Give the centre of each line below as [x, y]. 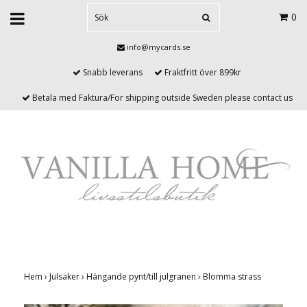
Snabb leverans [112, 72]
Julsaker [65, 277]
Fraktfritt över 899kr [202, 72]
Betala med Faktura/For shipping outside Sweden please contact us [161, 98]
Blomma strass [233, 277]
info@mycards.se [158, 47]
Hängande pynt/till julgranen [142, 277]
